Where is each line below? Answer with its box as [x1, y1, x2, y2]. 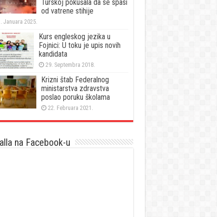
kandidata [38, 49, 67, 59]
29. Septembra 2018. [45, 61, 95, 68]
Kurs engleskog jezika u [38, 31, 110, 41]
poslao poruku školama [41, 92, 110, 102]
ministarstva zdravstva [41, 83, 109, 93]
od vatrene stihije [41, 6, 93, 15]
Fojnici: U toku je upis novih [38, 40, 121, 50]
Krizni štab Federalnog [41, 75, 109, 84]
